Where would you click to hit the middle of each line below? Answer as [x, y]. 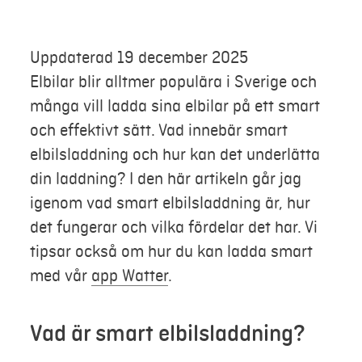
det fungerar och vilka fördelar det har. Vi [173, 227]
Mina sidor [103, 128]
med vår [60, 276]
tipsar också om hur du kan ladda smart [171, 251]
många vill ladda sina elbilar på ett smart [175, 106]
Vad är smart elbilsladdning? [167, 333]
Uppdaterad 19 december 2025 [139, 57]
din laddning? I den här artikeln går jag [165, 179]
